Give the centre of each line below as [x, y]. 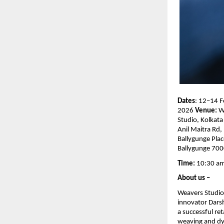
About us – [194, 178]
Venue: [207, 110]
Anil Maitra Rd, [200, 129]
